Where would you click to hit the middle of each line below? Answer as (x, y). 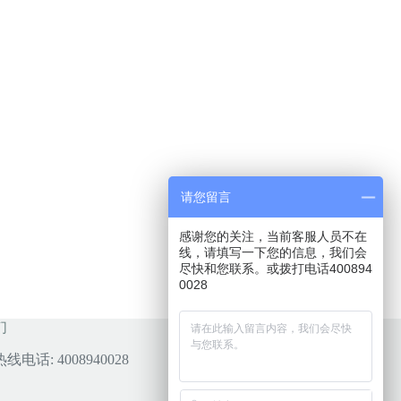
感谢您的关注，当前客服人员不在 (273, 236)
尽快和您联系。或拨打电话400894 (276, 269)
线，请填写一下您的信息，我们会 (273, 252)
